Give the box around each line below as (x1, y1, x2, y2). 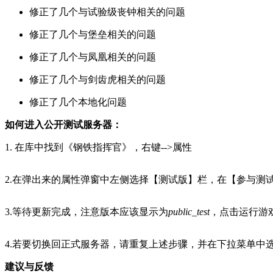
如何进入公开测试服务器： (5, 119, 122, 130)
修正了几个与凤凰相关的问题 (29, 51, 156, 62)
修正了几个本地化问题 (29, 96, 127, 107)
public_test (168, 206, 210, 217)
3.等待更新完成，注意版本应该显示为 (5, 206, 168, 217)
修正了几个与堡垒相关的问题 (29, 29, 156, 40)
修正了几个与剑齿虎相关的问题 (29, 74, 166, 85)
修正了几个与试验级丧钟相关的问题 (29, 6, 185, 17)
